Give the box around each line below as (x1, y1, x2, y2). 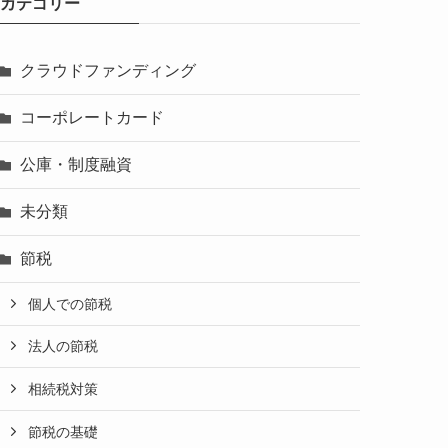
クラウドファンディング (20, 61, 196, 79)
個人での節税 (28, 295, 112, 312)
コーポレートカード (20, 108, 164, 126)
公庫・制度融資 (20, 155, 132, 173)
